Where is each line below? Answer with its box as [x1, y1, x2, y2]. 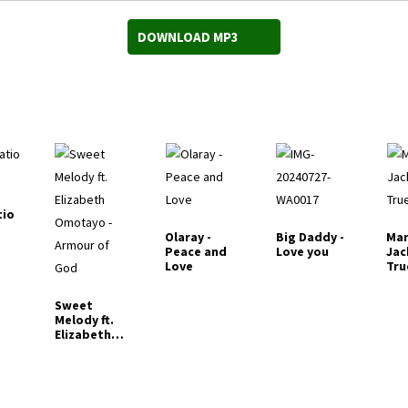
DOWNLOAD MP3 [138, 28, 239, 46]
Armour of [54, 355, 116, 372]
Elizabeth [54, 326, 111, 343]
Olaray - [165, 229, 212, 246]
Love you [275, 243, 329, 260]
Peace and [165, 243, 228, 260]
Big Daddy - [275, 229, 344, 246]
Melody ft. [54, 311, 114, 329]
